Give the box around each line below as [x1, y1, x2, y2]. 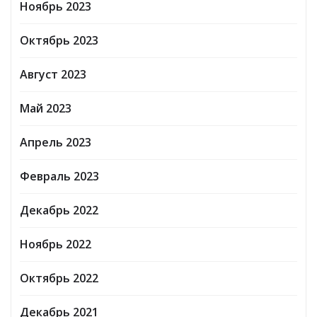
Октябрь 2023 [20, 33, 98, 48]
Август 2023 [20, 67, 86, 82]
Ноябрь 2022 [20, 236, 91, 252]
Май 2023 [20, 100, 71, 116]
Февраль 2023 [20, 168, 99, 184]
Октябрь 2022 [20, 270, 98, 286]
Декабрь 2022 [20, 202, 98, 218]
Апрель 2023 [20, 134, 91, 150]
